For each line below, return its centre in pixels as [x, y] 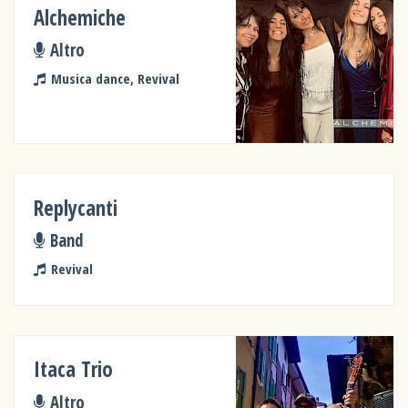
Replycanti [76, 208]
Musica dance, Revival [115, 78]
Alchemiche [80, 17]
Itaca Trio [74, 370]
